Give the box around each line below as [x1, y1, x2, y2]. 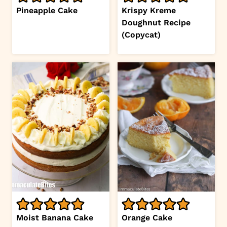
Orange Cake [122, 213, 172, 223]
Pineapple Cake [16, 5, 78, 15]
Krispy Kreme [122, 5, 176, 15]
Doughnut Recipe [122, 17, 191, 27]
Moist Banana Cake [16, 213, 93, 223]
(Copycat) [122, 29, 161, 40]
